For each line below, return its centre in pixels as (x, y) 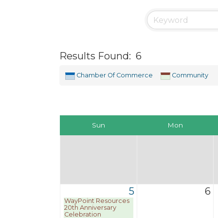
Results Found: (95, 56)
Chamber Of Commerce (115, 75)
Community (190, 75)
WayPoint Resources (97, 201)
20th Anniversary (90, 208)
